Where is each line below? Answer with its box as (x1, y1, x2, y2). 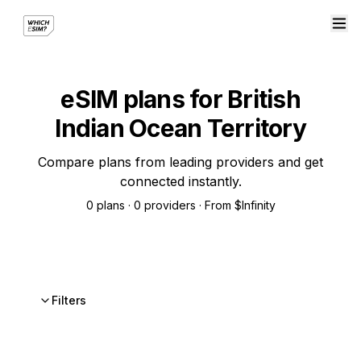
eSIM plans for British (60, 85, 301, 114)
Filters (52, 293, 86, 307)
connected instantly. (119, 173, 242, 189)
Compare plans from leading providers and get (38, 154, 323, 170)
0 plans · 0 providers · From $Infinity (85, 198, 276, 212)
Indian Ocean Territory (55, 114, 306, 143)
